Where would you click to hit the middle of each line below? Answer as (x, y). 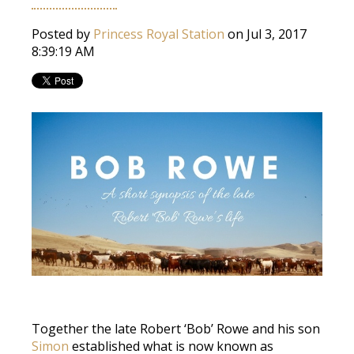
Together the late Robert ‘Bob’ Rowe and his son (176, 328)
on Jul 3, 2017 (265, 34)
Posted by (62, 34)
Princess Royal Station (159, 34)
